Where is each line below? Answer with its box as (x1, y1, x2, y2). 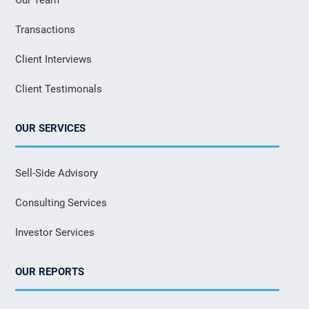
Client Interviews (15, 52, 92, 66)
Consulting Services (15, 196, 108, 209)
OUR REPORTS (15, 265, 85, 278)
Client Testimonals (15, 82, 103, 95)
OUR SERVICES (15, 121, 86, 134)
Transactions (15, 23, 76, 36)
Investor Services (15, 226, 95, 239)
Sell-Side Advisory (15, 166, 99, 179)
